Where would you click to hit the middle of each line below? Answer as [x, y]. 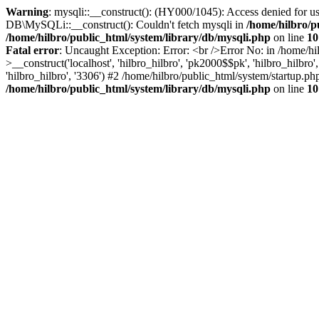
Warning [27, 12]
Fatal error [32, 50]
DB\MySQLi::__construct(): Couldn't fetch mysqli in [126, 25]
